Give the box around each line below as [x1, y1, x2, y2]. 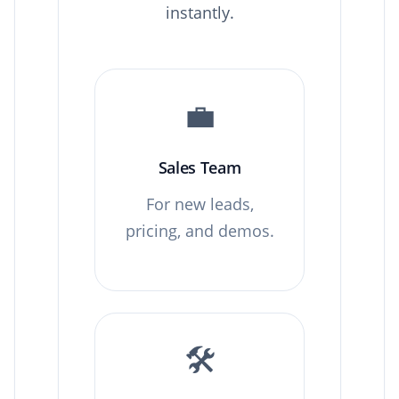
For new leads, [145, 192, 254, 215]
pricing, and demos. [125, 219, 274, 241]
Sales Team [158, 156, 241, 178]
